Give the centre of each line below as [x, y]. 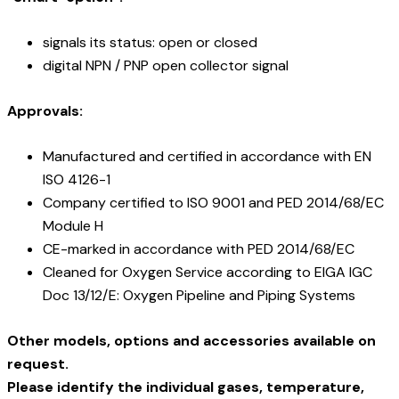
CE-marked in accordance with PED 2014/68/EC [199, 249]
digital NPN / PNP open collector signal [166, 66]
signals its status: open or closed [150, 43]
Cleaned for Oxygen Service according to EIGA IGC [208, 273]
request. [38, 364]
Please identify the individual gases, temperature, [186, 387]
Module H [73, 226]
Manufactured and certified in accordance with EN [207, 157]
